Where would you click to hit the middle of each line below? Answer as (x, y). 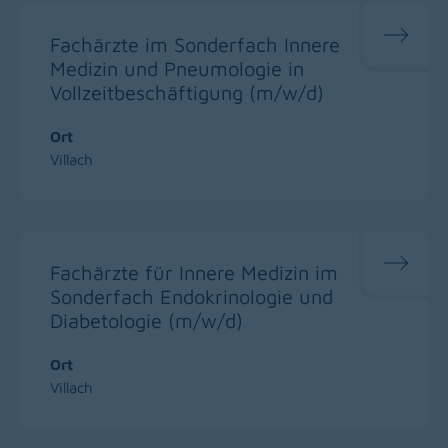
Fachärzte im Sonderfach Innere (195, 44)
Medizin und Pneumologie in (177, 68)
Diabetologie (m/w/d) (146, 320)
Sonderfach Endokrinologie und (191, 296)
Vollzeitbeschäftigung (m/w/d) (187, 92)
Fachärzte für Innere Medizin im (194, 272)
